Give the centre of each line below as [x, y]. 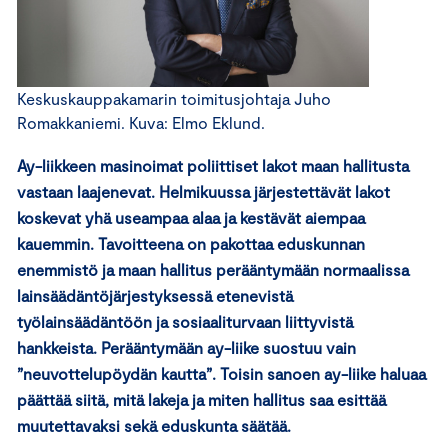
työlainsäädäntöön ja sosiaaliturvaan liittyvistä [185, 321]
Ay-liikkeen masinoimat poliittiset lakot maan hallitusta [213, 165]
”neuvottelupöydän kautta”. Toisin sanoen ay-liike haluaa [221, 373]
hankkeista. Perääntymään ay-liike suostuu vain [186, 347]
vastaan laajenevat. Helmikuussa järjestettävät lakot [203, 191]
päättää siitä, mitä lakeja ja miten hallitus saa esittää [201, 399]
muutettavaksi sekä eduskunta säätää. [154, 425]
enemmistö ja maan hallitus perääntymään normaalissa [213, 269]
